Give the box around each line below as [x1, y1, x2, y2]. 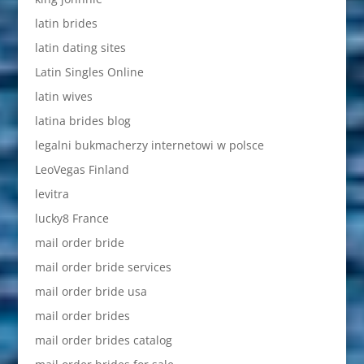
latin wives [34, 89, 93, 105]
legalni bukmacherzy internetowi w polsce [34, 137, 264, 154]
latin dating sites [34, 40, 126, 56]
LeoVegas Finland [34, 162, 129, 178]
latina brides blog [34, 113, 131, 129]
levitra [34, 186, 69, 202]
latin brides [34, 15, 97, 32]
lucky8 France [34, 210, 109, 227]
